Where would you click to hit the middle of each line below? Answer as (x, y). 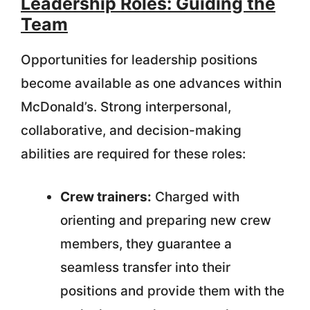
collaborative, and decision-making (131, 130)
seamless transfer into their (145, 267)
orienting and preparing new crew (166, 220)
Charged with (195, 197)
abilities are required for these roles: (133, 154)
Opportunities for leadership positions (139, 60)
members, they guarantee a (146, 244)
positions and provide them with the (172, 291)
